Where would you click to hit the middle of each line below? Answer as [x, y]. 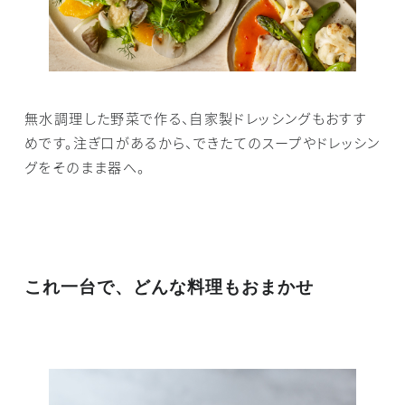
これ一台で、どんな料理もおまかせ [169, 286]
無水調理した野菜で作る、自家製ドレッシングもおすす [196, 117]
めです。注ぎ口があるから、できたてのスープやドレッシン [202, 141]
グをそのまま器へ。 [85, 166]
